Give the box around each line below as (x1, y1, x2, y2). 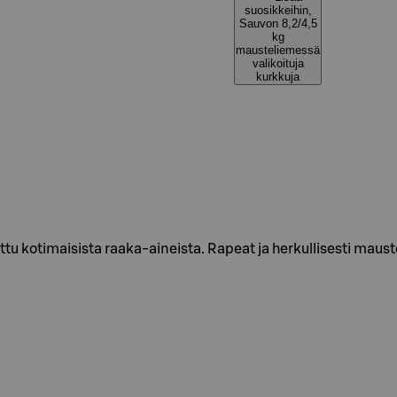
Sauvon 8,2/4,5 (238, 17, 317, 30)
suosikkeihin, (244, 4, 312, 17)
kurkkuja (256, 70, 300, 83)
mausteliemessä (236, 43, 320, 57)
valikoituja (252, 57, 304, 70)
